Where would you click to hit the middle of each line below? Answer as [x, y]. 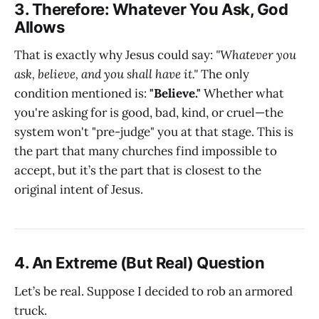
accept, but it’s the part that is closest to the [138, 171]
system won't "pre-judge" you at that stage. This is [154, 132]
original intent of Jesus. [79, 190]
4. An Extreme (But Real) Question [140, 263]
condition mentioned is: [82, 94]
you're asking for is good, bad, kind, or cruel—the [149, 113]
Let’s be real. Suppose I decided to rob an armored [153, 291]
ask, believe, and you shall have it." [106, 74]
